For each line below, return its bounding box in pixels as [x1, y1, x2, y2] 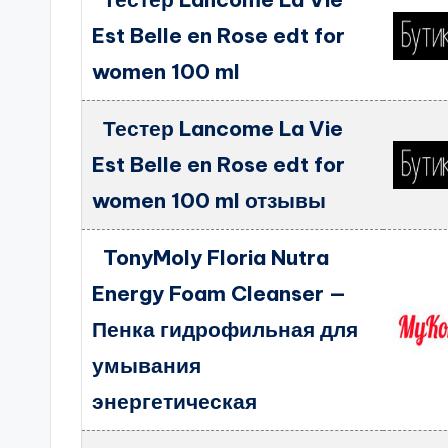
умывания [92, 352, 202, 379]
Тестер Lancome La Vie [102, 115, 343, 142]
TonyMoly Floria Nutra [102, 244, 329, 271]
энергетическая [92, 388, 258, 415]
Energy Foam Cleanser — [92, 280, 347, 307]
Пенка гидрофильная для [92, 316, 359, 343]
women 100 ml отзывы [92, 187, 327, 214]
